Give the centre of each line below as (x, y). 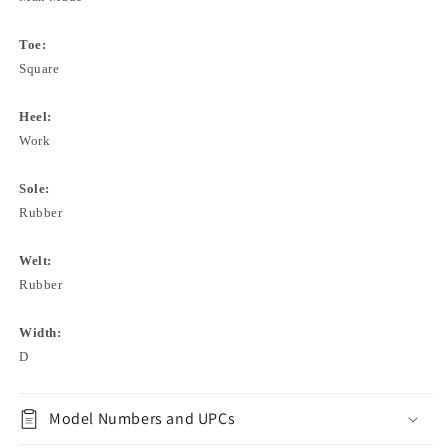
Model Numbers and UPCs (142, 419)
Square (48, 69)
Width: (40, 333)
